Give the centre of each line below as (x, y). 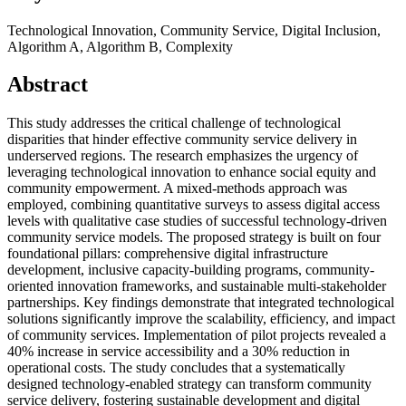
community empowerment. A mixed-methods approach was (177, 188)
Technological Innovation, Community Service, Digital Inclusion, (194, 30)
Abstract (48, 85)
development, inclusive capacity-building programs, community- (191, 270)
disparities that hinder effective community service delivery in (182, 140)
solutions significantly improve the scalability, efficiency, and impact (201, 319)
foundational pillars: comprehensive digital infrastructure (168, 254)
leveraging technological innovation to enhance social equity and (192, 172)
